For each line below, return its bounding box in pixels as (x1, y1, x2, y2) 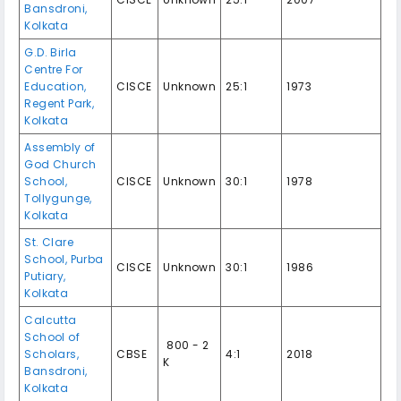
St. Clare (24, 234, 74, 250)
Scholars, (24, 346, 80, 362)
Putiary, (24, 268, 66, 284)
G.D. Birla (24, 44, 77, 60)
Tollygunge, (24, 190, 92, 206)
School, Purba (24, 251, 104, 267)
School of (24, 328, 81, 345)
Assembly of (24, 139, 96, 155)
